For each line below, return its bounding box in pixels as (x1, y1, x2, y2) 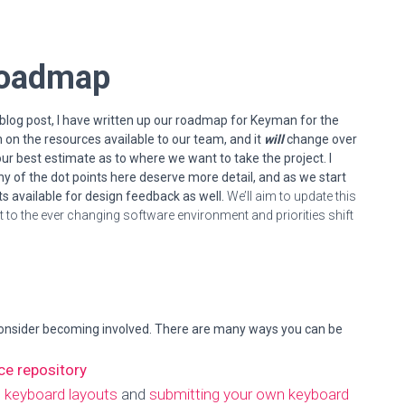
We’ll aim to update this (224, 189, 356, 203)
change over (284, 132, 357, 146)
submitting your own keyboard (149, 385, 349, 403)
